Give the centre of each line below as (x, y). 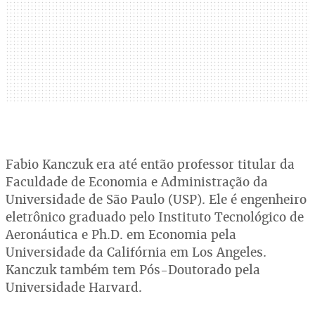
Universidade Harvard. (74, 287)
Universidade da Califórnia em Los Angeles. (136, 252)
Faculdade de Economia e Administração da (137, 182)
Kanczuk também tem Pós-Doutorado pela (133, 270)
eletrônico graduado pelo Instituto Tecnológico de (155, 217)
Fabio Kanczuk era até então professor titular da (150, 164)
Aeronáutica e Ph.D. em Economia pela (121, 234)
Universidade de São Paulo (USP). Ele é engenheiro (156, 199)
